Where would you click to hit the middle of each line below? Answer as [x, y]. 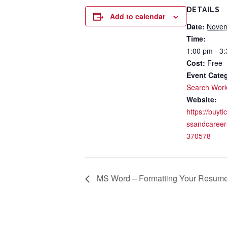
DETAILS [203, 10]
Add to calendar [138, 16]
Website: [202, 99]
